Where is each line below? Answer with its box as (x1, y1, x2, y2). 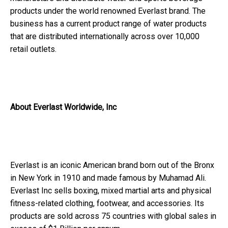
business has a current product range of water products (10, 18, 207, 28)
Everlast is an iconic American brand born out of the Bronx (10, 160, 214, 170)
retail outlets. (10, 44, 56, 54)
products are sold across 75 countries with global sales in (10, 211, 216, 221)
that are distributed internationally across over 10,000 (10, 31, 199, 41)
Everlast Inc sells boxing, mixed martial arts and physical (10, 185, 211, 195)
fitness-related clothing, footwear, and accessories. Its (10, 198, 204, 208)
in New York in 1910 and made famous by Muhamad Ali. (10, 173, 206, 183)
